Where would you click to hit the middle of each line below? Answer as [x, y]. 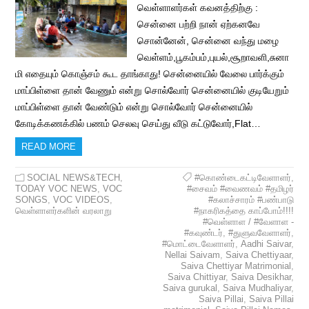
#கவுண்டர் [203, 233]
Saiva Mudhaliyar [257, 288]
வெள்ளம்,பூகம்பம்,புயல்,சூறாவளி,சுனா [213, 58]
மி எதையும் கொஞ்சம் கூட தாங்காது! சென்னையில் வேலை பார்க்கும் [150, 74]
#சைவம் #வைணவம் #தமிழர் [240, 189]
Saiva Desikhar [261, 277]
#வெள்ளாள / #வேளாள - [248, 222]
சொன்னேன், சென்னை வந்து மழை [208, 41]
